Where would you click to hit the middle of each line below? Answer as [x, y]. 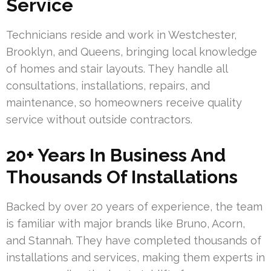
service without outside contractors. [99, 119]
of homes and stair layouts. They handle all [117, 68]
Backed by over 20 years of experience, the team [134, 206]
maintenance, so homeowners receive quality [124, 102]
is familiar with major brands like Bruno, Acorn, [126, 223]
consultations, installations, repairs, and [108, 85]
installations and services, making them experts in [135, 257]
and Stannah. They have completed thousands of [134, 240]
